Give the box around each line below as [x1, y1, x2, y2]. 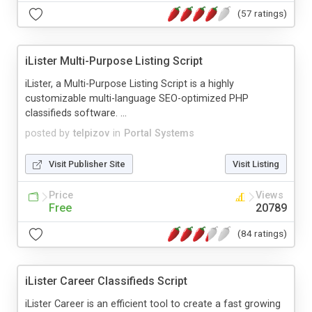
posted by [25, 127, 70, 139]
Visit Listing [233, 158, 279, 169]
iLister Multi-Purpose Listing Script [25, 54, 203, 68]
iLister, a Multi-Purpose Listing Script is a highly [25, 77, 234, 90]
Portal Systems [124, 127, 194, 139]
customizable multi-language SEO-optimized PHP [25, 92, 249, 104]
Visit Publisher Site [49, 158, 125, 169]
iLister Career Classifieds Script [25, 274, 187, 288]
